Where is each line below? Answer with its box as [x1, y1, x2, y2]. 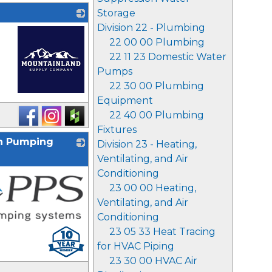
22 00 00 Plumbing [109, 36, 205, 48]
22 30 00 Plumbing [109, 80, 204, 92]
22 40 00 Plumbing [109, 109, 204, 121]
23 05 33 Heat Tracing [109, 226, 216, 237]
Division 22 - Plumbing [97, 22, 205, 33]
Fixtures [97, 124, 137, 135]
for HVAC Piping [97, 240, 174, 252]
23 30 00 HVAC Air [109, 255, 197, 267]
